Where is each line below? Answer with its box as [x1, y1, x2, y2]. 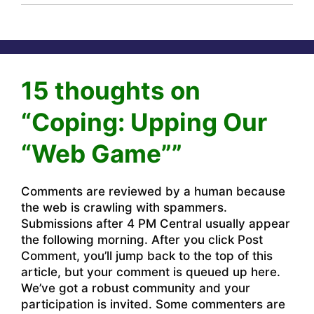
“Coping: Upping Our [21, 107, 267, 137]
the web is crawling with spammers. [21, 200, 227, 214]
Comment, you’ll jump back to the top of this [21, 248, 273, 263]
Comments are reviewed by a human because [21, 184, 285, 198]
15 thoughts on [21, 75, 200, 105]
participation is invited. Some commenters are [21, 296, 285, 311]
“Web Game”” [21, 138, 182, 168]
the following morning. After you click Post [21, 232, 263, 247]
